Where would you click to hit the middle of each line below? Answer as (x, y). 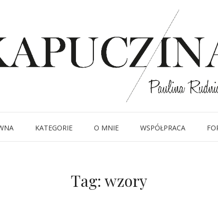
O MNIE (106, 128)
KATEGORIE (54, 128)
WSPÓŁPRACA (163, 128)
